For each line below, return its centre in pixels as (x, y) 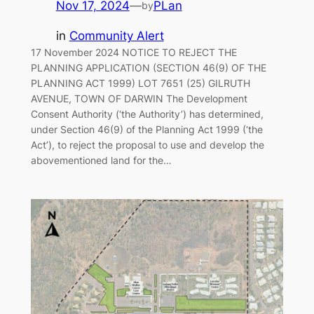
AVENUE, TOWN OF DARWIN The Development (139, 99)
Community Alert (116, 36)
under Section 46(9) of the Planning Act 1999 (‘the (146, 130)
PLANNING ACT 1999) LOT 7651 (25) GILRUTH (140, 83)
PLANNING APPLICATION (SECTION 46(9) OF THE (148, 68)
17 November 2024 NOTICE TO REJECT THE (134, 53)
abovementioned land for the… (101, 161)
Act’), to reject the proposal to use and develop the (147, 145)
